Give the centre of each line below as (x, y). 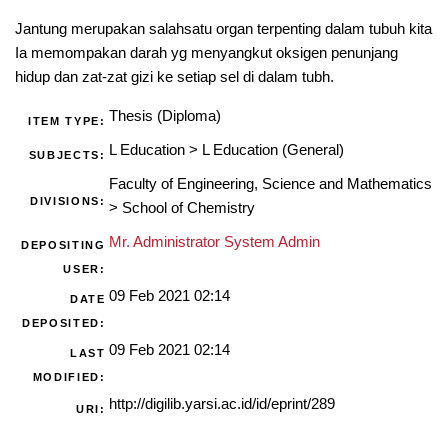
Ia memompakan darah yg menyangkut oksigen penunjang (206, 53)
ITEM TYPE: (67, 121)
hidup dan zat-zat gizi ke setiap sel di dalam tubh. (174, 77)
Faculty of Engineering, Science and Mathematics (270, 184)
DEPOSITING (63, 245)
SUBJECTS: (67, 155)
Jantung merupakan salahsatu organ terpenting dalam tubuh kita (223, 29)
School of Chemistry (188, 208)
